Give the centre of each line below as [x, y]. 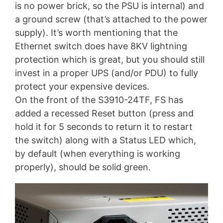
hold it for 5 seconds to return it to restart [104, 126]
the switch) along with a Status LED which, [106, 140]
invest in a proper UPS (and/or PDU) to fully [107, 73]
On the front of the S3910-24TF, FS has [99, 100]
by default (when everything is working [98, 153]
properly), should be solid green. [83, 167]
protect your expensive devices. [82, 86]
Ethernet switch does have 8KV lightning [101, 46]
